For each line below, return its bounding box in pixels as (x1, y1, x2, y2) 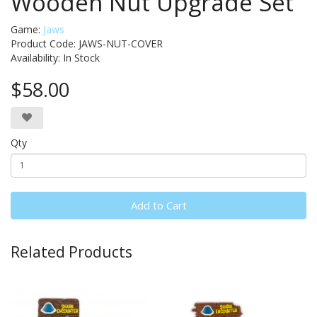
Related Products (11, 241, 132, 262)
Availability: (11, 50, 63, 64)
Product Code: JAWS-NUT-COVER (11, 36, 163, 50)
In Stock (63, 50, 100, 64)
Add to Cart (130, 197, 187, 212)
